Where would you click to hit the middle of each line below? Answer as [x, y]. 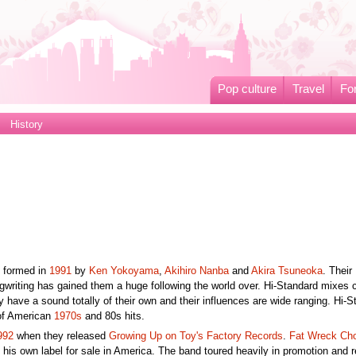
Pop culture [247, 89]
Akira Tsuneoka [286, 271]
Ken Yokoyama [124, 271]
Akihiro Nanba [196, 271]
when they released [61, 337]
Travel [308, 89]
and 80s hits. [113, 316]
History [26, 125]
